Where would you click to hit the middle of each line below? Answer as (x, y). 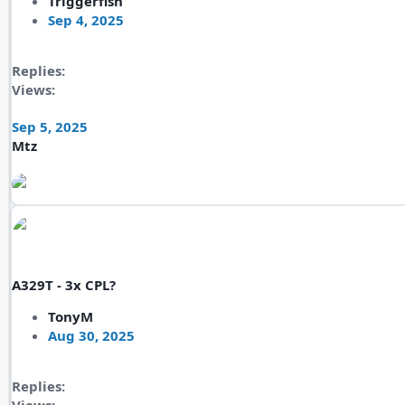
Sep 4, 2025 (86, 20)
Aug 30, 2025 (91, 335)
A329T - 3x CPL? (64, 285)
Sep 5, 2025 (50, 127)
